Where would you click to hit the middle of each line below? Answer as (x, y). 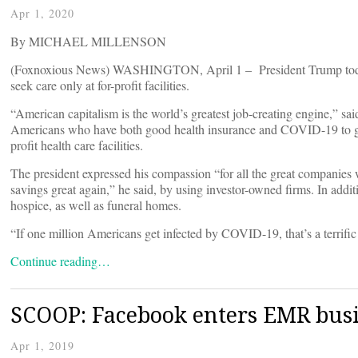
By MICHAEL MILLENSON (88, 42)
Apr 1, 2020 (42, 14)
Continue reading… (60, 261)
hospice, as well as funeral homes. (96, 205)
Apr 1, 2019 (42, 346)
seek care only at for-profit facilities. (100, 86)
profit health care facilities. (77, 145)
